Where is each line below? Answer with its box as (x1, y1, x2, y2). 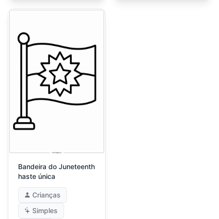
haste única (18, 172, 55, 180)
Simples (32, 206, 58, 215)
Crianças (32, 191, 61, 199)
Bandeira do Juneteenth (18, 162, 95, 171)
